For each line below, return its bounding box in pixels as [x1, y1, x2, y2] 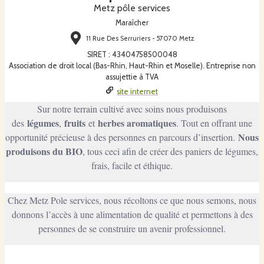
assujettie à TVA [105, 72, 159, 81]
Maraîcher [115, 18, 148, 27]
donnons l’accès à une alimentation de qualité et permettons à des [11, 207, 253, 220]
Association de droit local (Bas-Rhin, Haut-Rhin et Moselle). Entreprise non [8, 61, 256, 70]
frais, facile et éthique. [91, 159, 173, 171]
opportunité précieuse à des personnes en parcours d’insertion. [5, 130, 238, 143]
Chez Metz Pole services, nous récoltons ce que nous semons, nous [8, 193, 256, 206]
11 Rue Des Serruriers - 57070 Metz [86, 34, 194, 43]
